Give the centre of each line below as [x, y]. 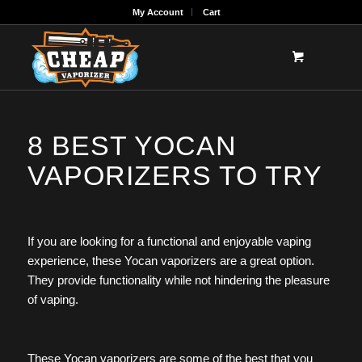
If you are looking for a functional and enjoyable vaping [169, 241]
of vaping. [53, 299]
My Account [158, 12]
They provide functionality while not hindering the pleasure [178, 280]
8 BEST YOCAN [132, 145]
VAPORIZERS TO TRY [175, 175]
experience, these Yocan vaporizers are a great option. [170, 260]
